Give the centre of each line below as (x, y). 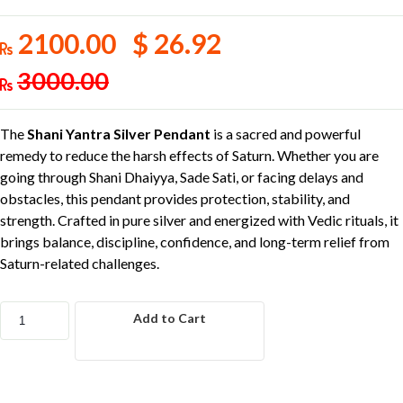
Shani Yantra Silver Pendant (119, 134)
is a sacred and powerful (286, 134)
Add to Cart (170, 318)
